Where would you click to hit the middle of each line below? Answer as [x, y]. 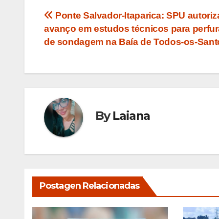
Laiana [131, 116]
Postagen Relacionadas [90, 186]
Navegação [85, 19]
